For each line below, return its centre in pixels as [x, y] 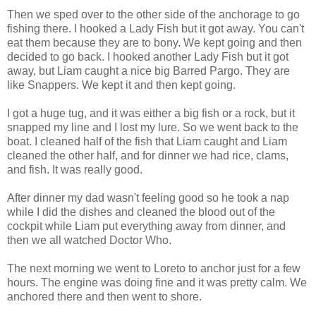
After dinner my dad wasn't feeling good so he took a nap [148, 197]
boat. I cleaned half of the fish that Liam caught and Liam [147, 141]
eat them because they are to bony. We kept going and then [154, 42]
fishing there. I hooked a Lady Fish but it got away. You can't [156, 28]
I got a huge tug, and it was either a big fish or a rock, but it [151, 113]
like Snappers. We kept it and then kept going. [121, 85]
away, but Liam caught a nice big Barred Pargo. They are [148, 71]
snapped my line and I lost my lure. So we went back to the [153, 127]
